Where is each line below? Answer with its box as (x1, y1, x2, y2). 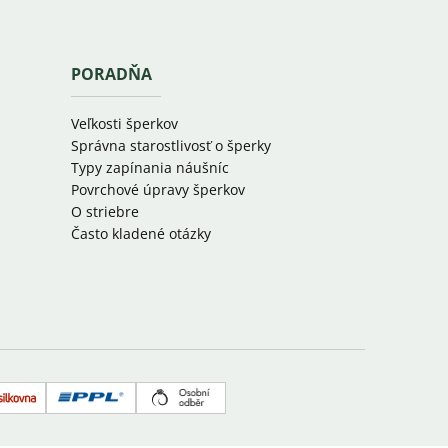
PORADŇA (70, 62, 152, 85)
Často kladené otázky (70, 223, 211, 243)
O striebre (70, 201, 139, 221)
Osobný (179, 396, 245, 421)
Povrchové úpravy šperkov (70, 179, 245, 199)
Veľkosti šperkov (70, 113, 178, 133)
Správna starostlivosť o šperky (70, 135, 271, 155)
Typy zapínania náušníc (70, 157, 229, 177)
